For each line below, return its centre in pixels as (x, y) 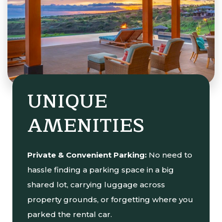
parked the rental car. (70, 214)
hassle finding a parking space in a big (101, 170)
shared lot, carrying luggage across (96, 185)
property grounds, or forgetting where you (110, 199)
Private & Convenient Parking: (88, 155)
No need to (170, 155)
